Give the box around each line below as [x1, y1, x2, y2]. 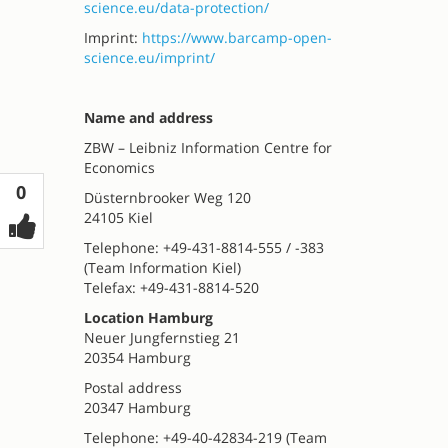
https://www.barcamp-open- [141, 28, 332, 47]
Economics [83, 158, 155, 177]
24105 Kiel [83, 208, 153, 227]
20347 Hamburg [83, 398, 191, 417]
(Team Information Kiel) [83, 258, 241, 277]
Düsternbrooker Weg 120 [83, 188, 251, 207]
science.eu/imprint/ [83, 48, 215, 67]
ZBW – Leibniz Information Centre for [83, 138, 332, 157]
